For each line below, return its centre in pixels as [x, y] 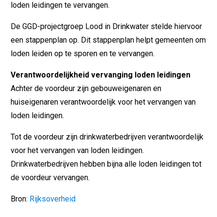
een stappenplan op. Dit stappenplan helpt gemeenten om [108, 40]
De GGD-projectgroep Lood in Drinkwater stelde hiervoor [107, 26]
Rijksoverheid [52, 199]
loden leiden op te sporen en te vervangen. [83, 53]
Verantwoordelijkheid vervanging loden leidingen [101, 75]
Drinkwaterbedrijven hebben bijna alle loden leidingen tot [106, 164]
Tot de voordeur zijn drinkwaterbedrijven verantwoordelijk [107, 137]
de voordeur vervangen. [50, 177]
